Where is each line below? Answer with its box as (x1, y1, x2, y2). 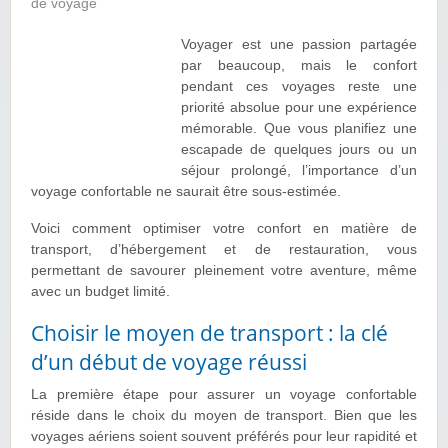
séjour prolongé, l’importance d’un (181, 163, 417, 179)
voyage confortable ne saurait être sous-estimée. (31, 184, 341, 200)
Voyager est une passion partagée (181, 37, 417, 53)
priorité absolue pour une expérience (181, 100, 417, 116)
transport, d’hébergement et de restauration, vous (31, 242, 417, 258)
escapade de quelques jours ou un (181, 142, 417, 158)
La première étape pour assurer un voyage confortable (31, 387, 417, 403)
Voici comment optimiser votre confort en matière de (31, 221, 417, 237)
